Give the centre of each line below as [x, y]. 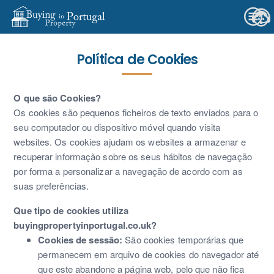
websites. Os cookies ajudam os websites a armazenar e [130, 142]
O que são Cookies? [57, 98]
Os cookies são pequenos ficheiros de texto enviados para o [136, 112]
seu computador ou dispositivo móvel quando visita [117, 127]
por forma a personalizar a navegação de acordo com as [128, 171]
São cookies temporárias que [183, 239]
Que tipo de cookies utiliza [71, 210]
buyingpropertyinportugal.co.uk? [85, 225]
